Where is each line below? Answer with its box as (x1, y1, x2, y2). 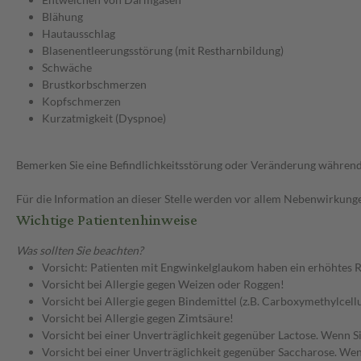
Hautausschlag (42, 27, 115, 41)
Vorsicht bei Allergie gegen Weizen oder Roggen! (42, 277, 284, 292)
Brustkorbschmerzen (42, 77, 147, 92)
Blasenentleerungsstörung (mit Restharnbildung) (42, 44, 284, 58)
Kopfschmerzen (42, 94, 121, 109)
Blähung (42, 10, 83, 24)
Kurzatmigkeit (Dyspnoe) (42, 111, 166, 126)
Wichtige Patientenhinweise (16, 206, 197, 235)
